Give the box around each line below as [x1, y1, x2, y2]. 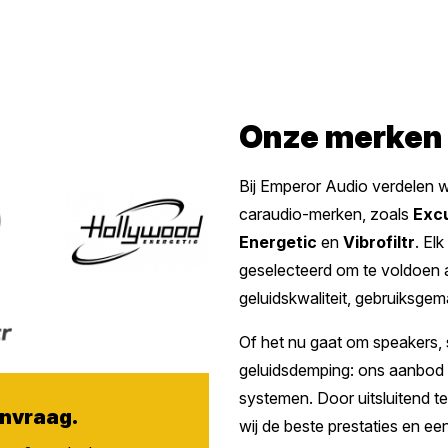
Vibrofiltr [343, 231, 415, 252]
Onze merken [239, 116, 442, 156]
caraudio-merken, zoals [239, 203, 413, 224]
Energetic [239, 231, 317, 252]
